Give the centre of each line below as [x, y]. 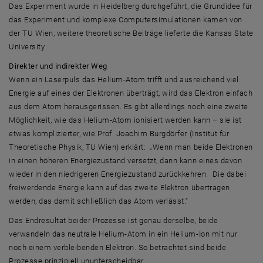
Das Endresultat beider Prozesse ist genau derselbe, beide [114, 220]
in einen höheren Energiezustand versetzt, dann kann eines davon [126, 161]
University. [28, 47]
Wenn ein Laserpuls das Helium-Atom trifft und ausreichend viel [124, 80]
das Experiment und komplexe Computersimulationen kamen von [126, 20]
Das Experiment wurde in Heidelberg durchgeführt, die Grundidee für [131, 6]
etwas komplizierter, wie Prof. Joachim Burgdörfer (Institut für [119, 134]
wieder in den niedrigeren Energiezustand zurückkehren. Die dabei [128, 174]
